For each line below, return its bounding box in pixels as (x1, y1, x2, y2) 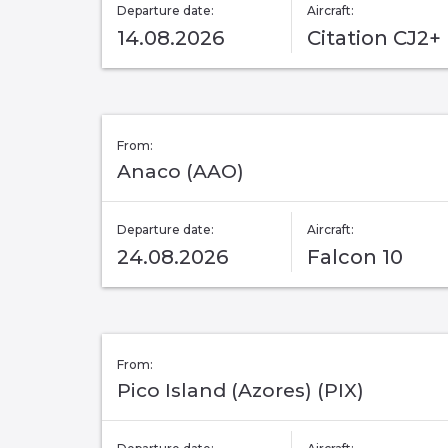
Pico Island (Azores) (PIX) (117, 379, 364, 403)
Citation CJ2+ (307, 26, 441, 51)
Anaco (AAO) (117, 160, 244, 184)
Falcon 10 (307, 245, 403, 270)
